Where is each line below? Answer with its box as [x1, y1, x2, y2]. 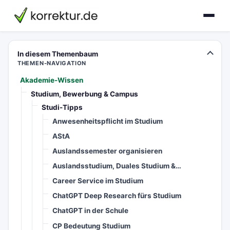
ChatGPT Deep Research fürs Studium [52, 191, 182, 200]
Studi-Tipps [42, 103, 83, 112]
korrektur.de [12, 16, 60, 27]
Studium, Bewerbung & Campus [31, 89, 139, 98]
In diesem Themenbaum [17, 50, 98, 58]
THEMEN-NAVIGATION [17, 60, 87, 67]
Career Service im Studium [52, 177, 144, 185]
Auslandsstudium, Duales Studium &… [52, 162, 182, 170]
